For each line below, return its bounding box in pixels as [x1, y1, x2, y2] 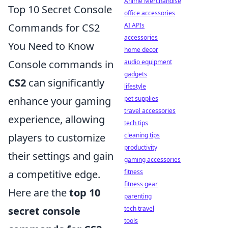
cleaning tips [124, 131, 160, 139]
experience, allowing [8, 112, 105, 126]
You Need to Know [8, 39, 94, 53]
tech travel [124, 204, 154, 213]
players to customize [8, 131, 105, 145]
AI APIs [124, 21, 145, 30]
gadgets [124, 70, 147, 78]
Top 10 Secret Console [8, 3, 112, 16]
